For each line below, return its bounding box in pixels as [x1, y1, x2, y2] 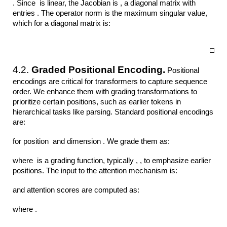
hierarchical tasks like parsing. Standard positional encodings [13, 107, 214, 116]
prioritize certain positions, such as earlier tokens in [13, 97, 181, 106]
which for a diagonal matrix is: [13, 19, 111, 28]
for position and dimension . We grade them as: [13, 137, 172, 145]
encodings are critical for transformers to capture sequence [13, 77, 208, 86]
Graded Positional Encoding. [31, 64, 166, 75]
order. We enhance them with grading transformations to [13, 87, 198, 96]
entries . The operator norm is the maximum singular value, [13, 9, 208, 18]
